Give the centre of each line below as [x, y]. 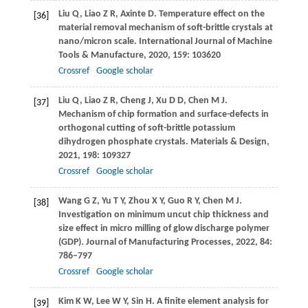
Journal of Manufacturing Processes [158, 243]
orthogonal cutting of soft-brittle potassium [146, 129]
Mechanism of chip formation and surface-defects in [163, 115]
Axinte [133, 14]
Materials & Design [228, 142]
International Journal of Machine [205, 42]
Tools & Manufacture [101, 56]
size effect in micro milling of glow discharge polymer [164, 229]
